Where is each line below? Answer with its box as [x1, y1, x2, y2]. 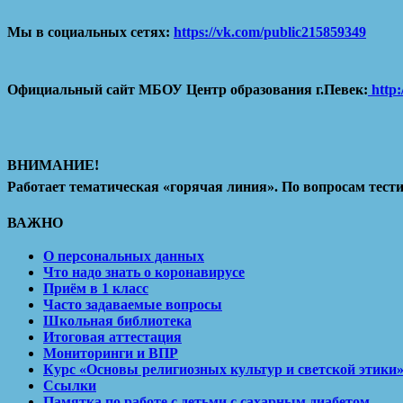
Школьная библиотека [43, 313, 192, 329]
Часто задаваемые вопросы [43, 297, 222, 313]
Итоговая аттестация [43, 329, 182, 345]
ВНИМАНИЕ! [7, 157, 99, 174]
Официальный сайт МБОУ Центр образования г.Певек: [7, 82, 368, 98]
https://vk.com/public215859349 [174, 24, 366, 40]
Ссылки [43, 378, 96, 394]
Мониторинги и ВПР [43, 345, 178, 362]
